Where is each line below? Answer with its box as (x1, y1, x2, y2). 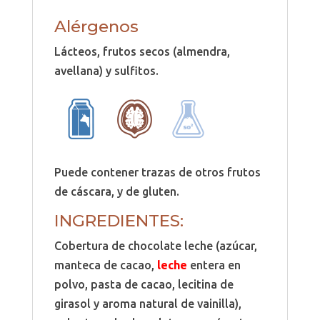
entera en (186, 258, 241, 271)
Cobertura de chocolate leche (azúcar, (54, 239, 257, 252)
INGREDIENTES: (54, 210, 184, 231)
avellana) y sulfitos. (54, 64, 159, 77)
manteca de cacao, (54, 258, 157, 271)
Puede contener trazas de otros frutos (54, 165, 261, 179)
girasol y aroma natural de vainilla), (54, 296, 241, 310)
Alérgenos (54, 16, 139, 36)
